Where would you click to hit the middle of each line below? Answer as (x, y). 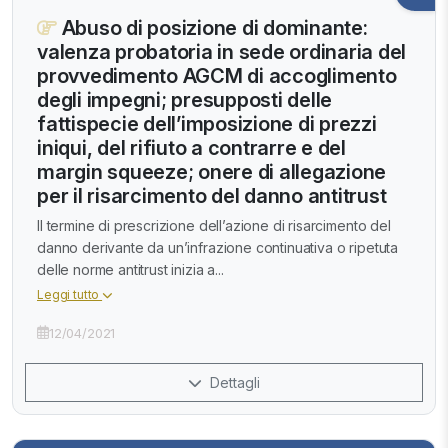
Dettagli (233, 382)
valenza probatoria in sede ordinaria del (221, 51)
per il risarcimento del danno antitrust (212, 195)
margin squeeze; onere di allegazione (211, 171)
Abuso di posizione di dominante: (212, 27)
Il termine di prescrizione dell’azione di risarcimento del (214, 225)
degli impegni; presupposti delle (184, 99)
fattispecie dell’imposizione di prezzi (207, 123)
